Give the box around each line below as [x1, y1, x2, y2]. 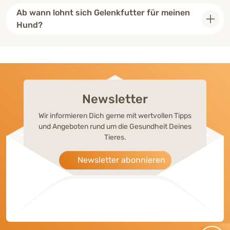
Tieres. [104, 133, 126, 142]
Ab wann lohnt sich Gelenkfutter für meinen [16, 7, 190, 17]
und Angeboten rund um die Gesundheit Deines [39, 122, 191, 131]
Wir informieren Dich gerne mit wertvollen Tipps [39, 111, 191, 121]
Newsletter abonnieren [77, 155, 165, 165]
